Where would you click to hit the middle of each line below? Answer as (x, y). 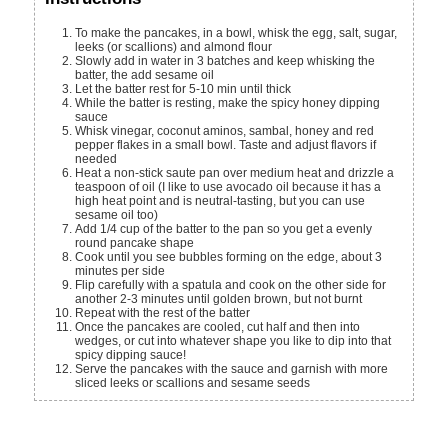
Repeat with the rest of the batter (167, 312)
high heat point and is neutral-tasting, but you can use (220, 200)
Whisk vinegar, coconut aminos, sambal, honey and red (81, 130)
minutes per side (120, 270)
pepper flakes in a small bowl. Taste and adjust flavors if (226, 144)
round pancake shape (135, 242)
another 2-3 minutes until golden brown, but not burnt (219, 298)
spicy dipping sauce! (131, 354)
